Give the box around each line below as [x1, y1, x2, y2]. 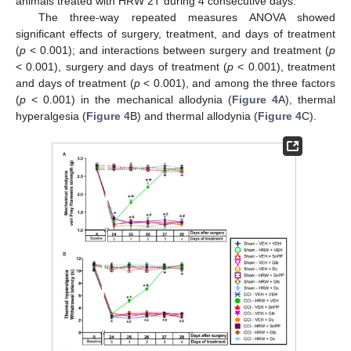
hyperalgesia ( [16, 110, 86, 123]
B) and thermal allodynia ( [130, 110, 258, 123]
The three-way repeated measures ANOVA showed [38, 11, 335, 24]
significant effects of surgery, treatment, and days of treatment [16, 27, 335, 41]
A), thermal [277, 93, 336, 107]
